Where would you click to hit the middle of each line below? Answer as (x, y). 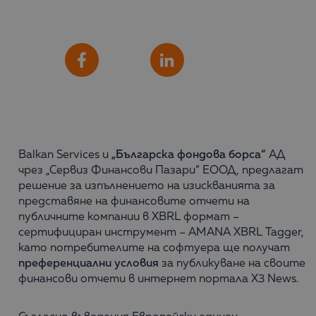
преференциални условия (89, 264)
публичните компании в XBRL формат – (129, 217)
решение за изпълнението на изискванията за (147, 186)
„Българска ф (147, 155)
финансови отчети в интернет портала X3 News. (158, 279)
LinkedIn (206, 60)
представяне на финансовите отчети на (134, 202)
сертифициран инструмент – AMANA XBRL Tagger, (161, 233)
